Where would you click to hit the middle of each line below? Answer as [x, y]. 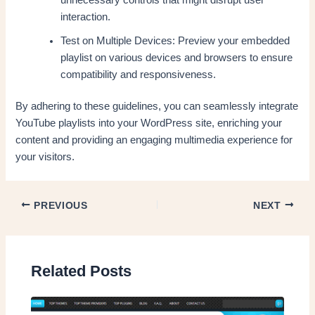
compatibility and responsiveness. [139, 74]
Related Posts [82, 271]
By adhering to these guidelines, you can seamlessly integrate [157, 107]
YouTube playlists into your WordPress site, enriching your [149, 123]
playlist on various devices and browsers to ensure [177, 57]
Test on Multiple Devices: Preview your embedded [175, 40]
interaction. [86, 17]
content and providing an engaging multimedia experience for [154, 140]
